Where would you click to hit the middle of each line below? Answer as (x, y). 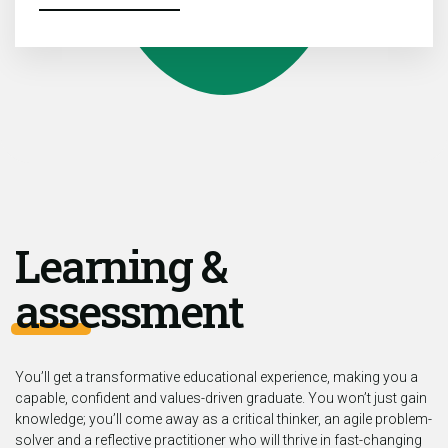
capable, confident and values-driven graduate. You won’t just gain (221, 398)
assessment (129, 311)
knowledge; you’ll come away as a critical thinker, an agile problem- (223, 419)
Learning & (120, 266)
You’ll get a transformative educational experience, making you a (216, 377)
